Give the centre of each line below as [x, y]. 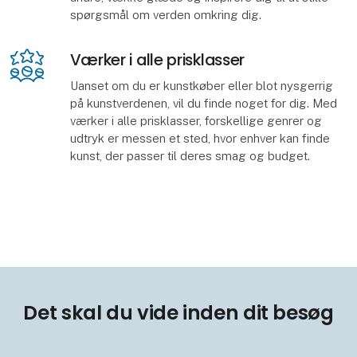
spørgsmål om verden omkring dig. [165, 14]
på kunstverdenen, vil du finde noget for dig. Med [203, 103]
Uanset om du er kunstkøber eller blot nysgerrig [201, 85]
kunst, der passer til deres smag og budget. [190, 155]
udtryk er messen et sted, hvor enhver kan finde [200, 138]
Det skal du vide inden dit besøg [178, 313]
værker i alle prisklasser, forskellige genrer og [196, 120]
